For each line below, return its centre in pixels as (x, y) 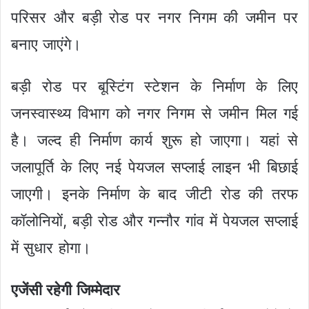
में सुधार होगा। (51, 248)
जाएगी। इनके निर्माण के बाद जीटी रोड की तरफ (154, 194)
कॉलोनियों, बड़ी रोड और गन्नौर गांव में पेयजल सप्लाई (154, 221)
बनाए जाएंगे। (47, 44)
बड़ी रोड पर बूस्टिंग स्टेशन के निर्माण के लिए (154, 87)
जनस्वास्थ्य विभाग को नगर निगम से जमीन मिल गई (154, 113)
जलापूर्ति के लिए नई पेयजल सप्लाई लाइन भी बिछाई (154, 167)
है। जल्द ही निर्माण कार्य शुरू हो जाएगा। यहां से (154, 140)
